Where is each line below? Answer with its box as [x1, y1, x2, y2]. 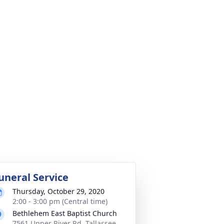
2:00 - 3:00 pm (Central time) [12, 196, 107, 206]
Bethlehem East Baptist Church [12, 208, 117, 218]
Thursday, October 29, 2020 [12, 186, 104, 196]
